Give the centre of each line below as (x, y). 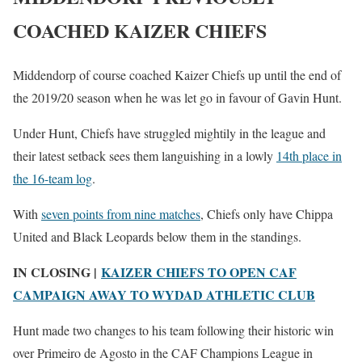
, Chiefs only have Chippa (267, 213)
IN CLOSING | (57, 271)
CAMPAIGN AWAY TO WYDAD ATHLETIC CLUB (164, 294)
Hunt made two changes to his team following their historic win (173, 330)
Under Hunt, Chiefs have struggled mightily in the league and (169, 133)
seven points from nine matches (121, 213)
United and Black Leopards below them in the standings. (157, 236)
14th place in (309, 155)
